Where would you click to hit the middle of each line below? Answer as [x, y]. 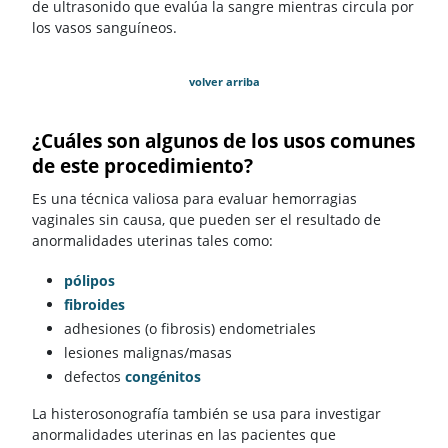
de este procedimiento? [142, 166]
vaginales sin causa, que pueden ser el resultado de [206, 219]
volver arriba [224, 82]
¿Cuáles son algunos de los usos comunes [223, 141]
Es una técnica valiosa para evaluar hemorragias [194, 198]
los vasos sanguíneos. [104, 28]
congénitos [163, 376]
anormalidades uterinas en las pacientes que [184, 434]
